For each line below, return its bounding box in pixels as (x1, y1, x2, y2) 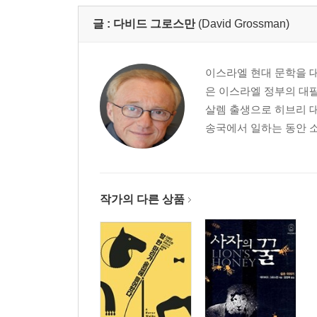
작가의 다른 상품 (100, 193, 185, 205)
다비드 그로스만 (113, 18, 195, 30)
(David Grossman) (198, 18, 289, 30)
